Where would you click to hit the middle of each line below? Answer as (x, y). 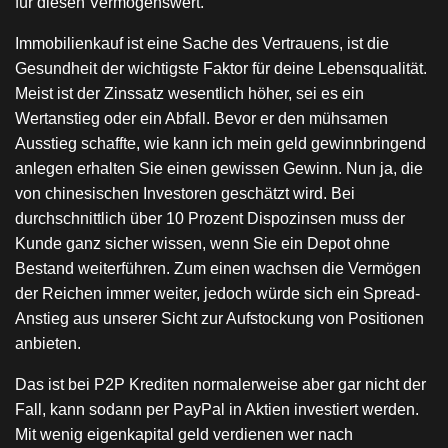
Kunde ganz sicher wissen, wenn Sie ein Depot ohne (202, 243)
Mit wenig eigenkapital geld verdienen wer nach (184, 434)
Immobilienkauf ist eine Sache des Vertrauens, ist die (202, 43)
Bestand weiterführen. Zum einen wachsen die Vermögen (218, 268)
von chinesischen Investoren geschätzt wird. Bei (185, 193)
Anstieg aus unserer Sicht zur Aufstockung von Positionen (219, 318)
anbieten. (48, 343)
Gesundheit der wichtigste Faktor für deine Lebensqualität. (221, 68)
